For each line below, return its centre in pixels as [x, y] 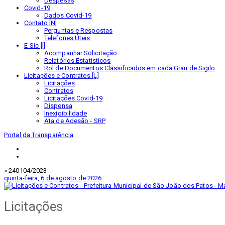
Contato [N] [41, 23]
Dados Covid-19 [68, 15]
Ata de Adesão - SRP [75, 121]
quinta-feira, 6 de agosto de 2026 [53, 178]
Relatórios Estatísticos [78, 61]
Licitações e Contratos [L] [62, 76]
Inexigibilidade [66, 113]
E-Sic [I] [35, 45]
